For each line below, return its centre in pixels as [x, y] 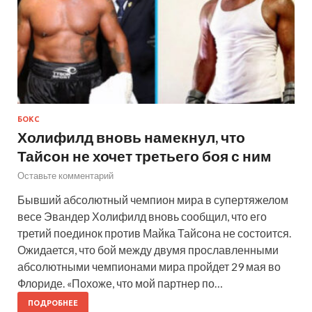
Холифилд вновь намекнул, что [131, 137]
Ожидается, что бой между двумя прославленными [148, 250]
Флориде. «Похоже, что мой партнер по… [120, 283]
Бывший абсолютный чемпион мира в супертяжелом [153, 200]
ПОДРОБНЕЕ [53, 303]
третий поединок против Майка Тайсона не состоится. [154, 233]
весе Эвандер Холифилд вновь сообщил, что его [142, 217]
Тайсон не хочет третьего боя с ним [145, 156]
